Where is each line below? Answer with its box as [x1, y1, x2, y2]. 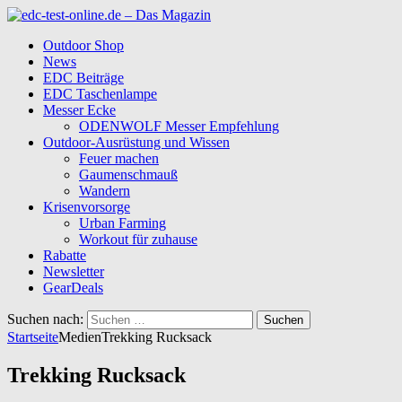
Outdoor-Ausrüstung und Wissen [43, 135, 230, 150]
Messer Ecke [43, 102, 116, 118]
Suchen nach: [7, 311, 83, 327]
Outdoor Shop [43, 38, 124, 53]
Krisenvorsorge [43, 199, 130, 214]
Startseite [7, 329, 58, 345]
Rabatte [43, 248, 86, 263]
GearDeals [43, 280, 103, 295]
